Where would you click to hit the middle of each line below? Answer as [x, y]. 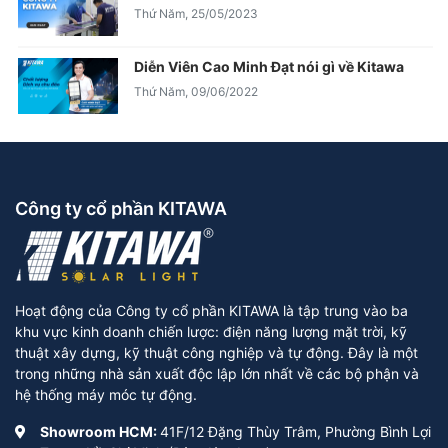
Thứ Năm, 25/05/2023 [196, 13]
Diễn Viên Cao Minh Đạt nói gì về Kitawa [269, 66]
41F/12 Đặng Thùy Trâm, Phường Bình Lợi [295, 432]
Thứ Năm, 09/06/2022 [196, 91]
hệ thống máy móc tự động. [106, 395]
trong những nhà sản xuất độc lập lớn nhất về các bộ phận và [217, 374]
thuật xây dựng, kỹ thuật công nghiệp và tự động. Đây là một [216, 353]
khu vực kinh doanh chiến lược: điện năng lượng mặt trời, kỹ [211, 332]
